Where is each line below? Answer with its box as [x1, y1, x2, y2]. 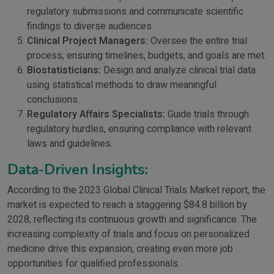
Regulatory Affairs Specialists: [27, 107, 165, 122]
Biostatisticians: [27, 63, 101, 78]
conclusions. [27, 92, 80, 107]
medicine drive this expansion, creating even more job [7, 242, 233, 256]
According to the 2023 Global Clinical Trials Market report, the [7, 183, 265, 198]
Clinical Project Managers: [27, 34, 148, 48]
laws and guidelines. [27, 136, 113, 151]
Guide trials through [165, 107, 249, 122]
